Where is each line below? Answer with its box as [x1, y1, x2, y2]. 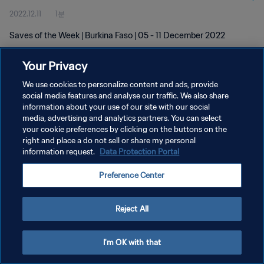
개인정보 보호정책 [9, 105, 68, 114]
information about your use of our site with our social [22, 102, 210, 112]
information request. [22, 147, 97, 157]
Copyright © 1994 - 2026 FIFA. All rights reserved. [9, 165, 143, 173]
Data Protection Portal [100, 147, 180, 157]
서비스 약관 [9, 126, 47, 135]
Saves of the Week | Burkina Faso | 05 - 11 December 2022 [9, 30, 225, 41]
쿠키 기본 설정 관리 [9, 147, 71, 156]
